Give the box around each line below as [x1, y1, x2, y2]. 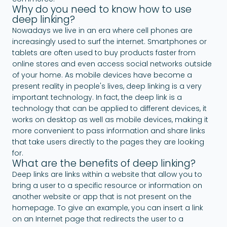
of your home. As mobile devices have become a [12, 69, 192, 80]
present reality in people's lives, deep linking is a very [12, 81, 202, 91]
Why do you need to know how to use [12, 2, 192, 16]
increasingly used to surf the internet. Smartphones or [12, 36, 207, 47]
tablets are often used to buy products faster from [12, 47, 196, 58]
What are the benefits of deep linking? [12, 156, 196, 170]
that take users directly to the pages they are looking [12, 136, 204, 147]
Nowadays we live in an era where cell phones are [12, 25, 193, 35]
